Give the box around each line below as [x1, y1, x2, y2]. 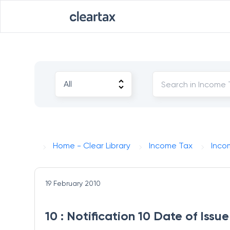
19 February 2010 [45, 179, 101, 187]
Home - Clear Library [53, 141, 131, 150]
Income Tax [149, 141, 193, 150]
